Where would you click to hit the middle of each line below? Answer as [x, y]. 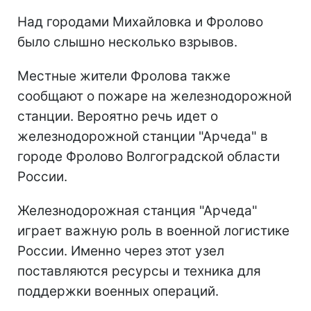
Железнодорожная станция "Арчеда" [137, 210]
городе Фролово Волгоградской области [149, 156]
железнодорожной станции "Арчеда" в [143, 136]
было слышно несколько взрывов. [127, 42]
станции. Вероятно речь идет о [118, 116]
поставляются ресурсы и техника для [139, 271]
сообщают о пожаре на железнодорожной [154, 96]
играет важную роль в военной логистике [153, 230]
